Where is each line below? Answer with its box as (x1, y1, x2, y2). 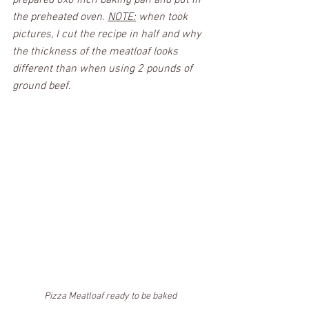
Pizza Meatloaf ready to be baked (44, 290, 177, 302)
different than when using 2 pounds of (12, 62, 195, 77)
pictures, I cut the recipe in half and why (12, 28, 203, 42)
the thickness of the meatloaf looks (12, 45, 181, 59)
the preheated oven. (12, 10, 108, 25)
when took (136, 10, 190, 25)
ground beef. (12, 79, 71, 94)
